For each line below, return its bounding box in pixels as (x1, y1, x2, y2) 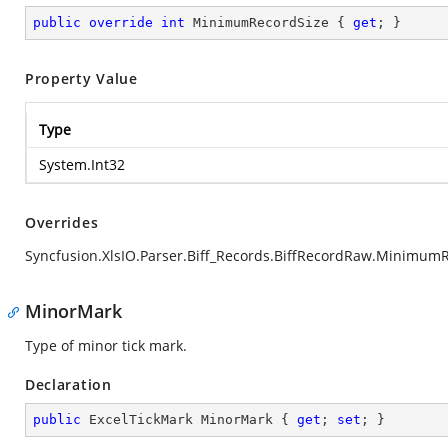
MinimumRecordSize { (185, 15, 353, 30)
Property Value (25, 69, 138, 88)
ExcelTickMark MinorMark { (81, 412, 297, 427)
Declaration (25, 375, 112, 394)
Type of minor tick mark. (25, 336, 187, 355)
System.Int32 (39, 155, 125, 174)
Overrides (25, 213, 99, 232)
